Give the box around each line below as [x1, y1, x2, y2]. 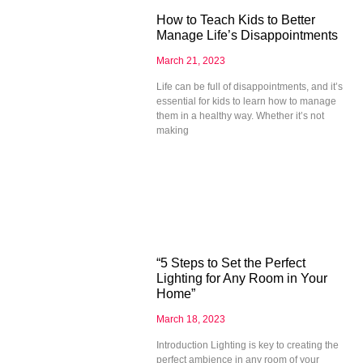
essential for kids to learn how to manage [156, 96, 336, 108]
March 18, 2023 [156, 314, 225, 326]
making [156, 125, 189, 137]
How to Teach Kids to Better [156, 13, 315, 28]
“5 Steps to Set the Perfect [156, 256, 305, 271]
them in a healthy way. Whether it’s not [156, 110, 324, 122]
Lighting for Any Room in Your [156, 271, 327, 286]
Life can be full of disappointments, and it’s [156, 81, 343, 93]
